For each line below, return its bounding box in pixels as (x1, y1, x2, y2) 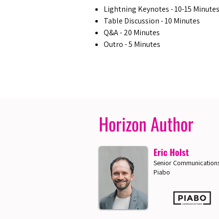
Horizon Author (99, 110, 194, 136)
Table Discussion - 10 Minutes (104, 16, 200, 26)
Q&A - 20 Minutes (104, 27, 160, 38)
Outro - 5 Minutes (104, 39, 160, 49)
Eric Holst (153, 146, 189, 158)
